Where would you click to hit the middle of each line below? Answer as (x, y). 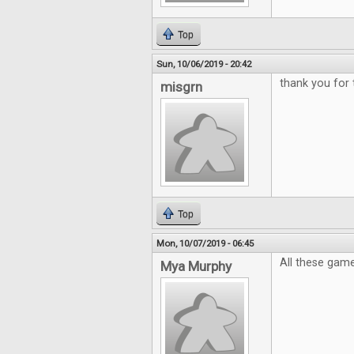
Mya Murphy (196, 267)
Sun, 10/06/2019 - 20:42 (204, 64)
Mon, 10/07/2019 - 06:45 (205, 244)
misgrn (181, 87)
